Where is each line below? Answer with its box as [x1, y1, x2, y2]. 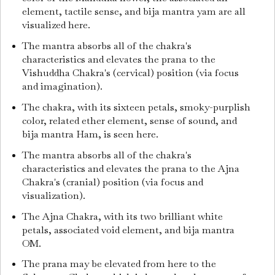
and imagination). [21, 80, 105, 93]
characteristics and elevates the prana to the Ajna [21, 161, 239, 175]
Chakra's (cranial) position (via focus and [21, 175, 203, 188]
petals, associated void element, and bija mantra [21, 223, 234, 236]
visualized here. [21, 18, 90, 32]
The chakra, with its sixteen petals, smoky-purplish [21, 100, 250, 114]
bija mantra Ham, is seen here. [21, 127, 161, 141]
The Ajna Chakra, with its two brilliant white [21, 209, 223, 223]
